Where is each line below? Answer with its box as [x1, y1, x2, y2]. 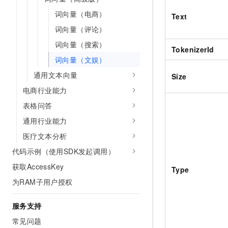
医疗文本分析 [23, 131, 67, 141]
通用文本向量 [34, 70, 78, 80]
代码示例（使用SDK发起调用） [12, 146, 115, 156]
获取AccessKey [12, 161, 64, 172]
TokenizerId [172, 44, 214, 55]
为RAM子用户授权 [12, 177, 73, 187]
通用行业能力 [23, 116, 67, 126]
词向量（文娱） [55, 54, 106, 65]
